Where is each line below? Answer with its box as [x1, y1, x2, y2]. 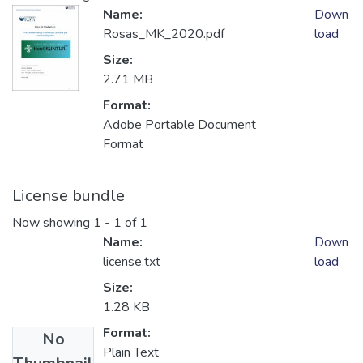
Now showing [12, 214, 93, 233]
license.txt [103, 253, 160, 271]
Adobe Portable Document [103, 116, 256, 135]
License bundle [12, 185, 125, 207]
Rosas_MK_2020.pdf [103, 25, 224, 44]
